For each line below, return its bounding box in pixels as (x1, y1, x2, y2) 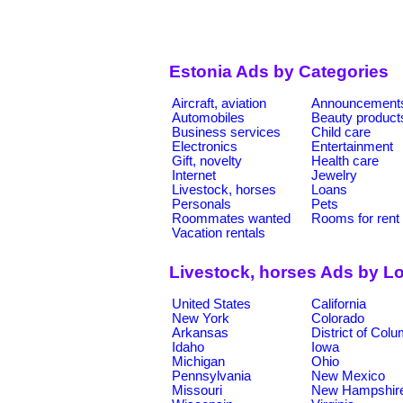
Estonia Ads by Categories (169, 62, 389, 82)
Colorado (311, 310, 364, 326)
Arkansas (172, 325, 228, 340)
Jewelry (311, 167, 357, 183)
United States (172, 296, 251, 311)
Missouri (172, 382, 222, 398)
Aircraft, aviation (172, 95, 266, 111)
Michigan (172, 354, 225, 369)
